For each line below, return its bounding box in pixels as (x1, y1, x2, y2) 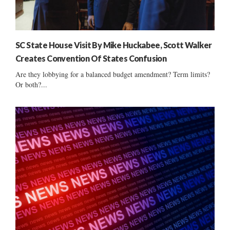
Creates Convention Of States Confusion (15, 53, 167, 63)
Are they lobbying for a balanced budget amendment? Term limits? (15, 69, 210, 79)
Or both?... (15, 79, 47, 89)
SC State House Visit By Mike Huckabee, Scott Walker (15, 40, 212, 50)
